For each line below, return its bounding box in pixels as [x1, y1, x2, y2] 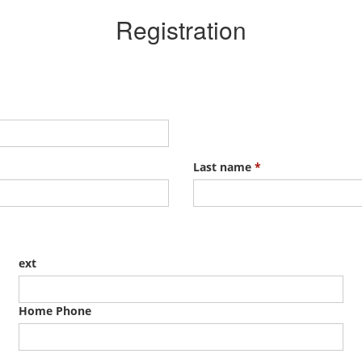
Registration [116, 12, 246, 47]
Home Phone [19, 303, 92, 318]
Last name [193, 159, 255, 175]
